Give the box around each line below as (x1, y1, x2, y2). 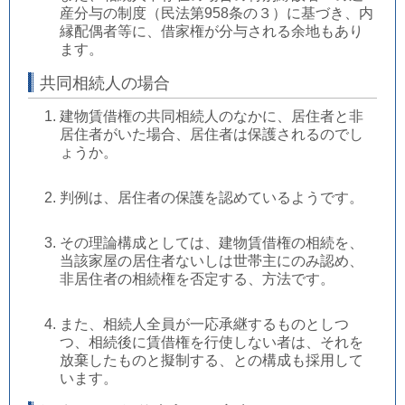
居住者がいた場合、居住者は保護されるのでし (60, 127, 363, 143)
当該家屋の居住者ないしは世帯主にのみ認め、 (60, 253, 363, 269)
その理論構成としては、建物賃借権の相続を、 (60, 235, 363, 251)
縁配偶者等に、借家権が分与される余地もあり (60, 24, 363, 40)
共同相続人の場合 (40, 74, 170, 93)
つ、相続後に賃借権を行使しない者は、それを (60, 334, 363, 351)
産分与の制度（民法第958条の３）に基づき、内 (60, 5, 373, 22)
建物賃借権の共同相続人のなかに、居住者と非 (60, 108, 363, 125)
